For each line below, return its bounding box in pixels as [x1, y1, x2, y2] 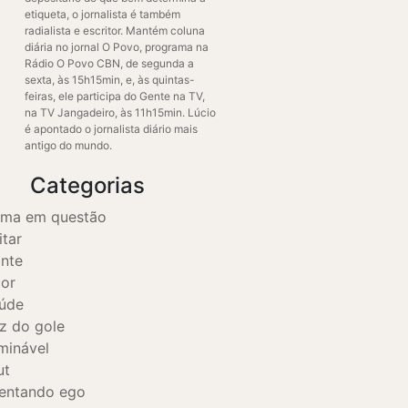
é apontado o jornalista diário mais [25, 122, 198, 136]
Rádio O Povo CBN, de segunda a [25, 56, 194, 70]
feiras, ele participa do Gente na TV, [25, 89, 205, 103]
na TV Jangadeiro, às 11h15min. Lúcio [25, 106, 216, 119]
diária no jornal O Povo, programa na [25, 40, 209, 54]
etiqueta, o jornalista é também [25, 7, 180, 21]
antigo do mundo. [25, 138, 112, 152]
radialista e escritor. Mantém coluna [25, 24, 205, 37]
